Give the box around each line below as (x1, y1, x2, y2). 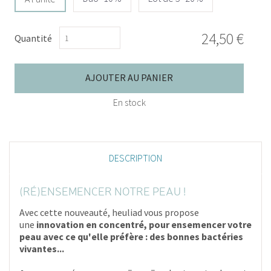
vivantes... (19, 242, 64, 255)
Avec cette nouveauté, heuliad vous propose (19, 206, 199, 218)
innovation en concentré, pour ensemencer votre (34, 218, 252, 230)
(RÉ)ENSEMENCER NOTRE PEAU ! (19, 186, 186, 198)
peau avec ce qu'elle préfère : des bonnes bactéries (19, 230, 243, 243)
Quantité (15, 31, 52, 44)
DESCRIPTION (109, 151, 162, 164)
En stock (113, 96, 146, 108)
